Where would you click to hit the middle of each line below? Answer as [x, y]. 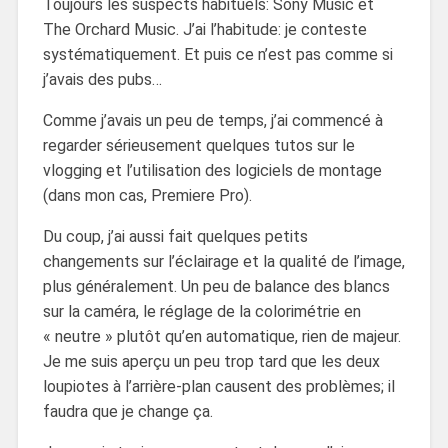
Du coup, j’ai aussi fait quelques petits [175, 236]
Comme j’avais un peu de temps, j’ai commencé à [212, 120]
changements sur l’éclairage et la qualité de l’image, [223, 261]
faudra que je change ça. [127, 411]
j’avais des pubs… [102, 79]
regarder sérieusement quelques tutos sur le [198, 145]
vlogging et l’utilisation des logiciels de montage [212, 170]
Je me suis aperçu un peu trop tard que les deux [211, 361]
